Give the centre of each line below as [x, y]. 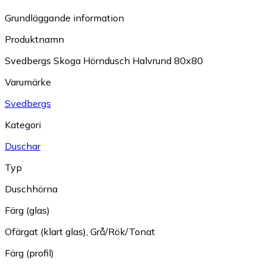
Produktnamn [34, 39]
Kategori [23, 125]
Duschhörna [31, 189]
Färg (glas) [27, 210]
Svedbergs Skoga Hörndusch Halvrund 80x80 [104, 61]
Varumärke [28, 82]
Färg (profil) [29, 253]
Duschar [23, 146]
